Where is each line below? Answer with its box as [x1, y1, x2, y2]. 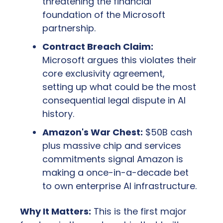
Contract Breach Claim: [42, 40, 153, 53]
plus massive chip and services [42, 139, 181, 152]
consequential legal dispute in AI [42, 94, 186, 107]
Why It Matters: [20, 205, 91, 218]
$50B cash [143, 126, 192, 139]
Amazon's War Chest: [42, 126, 143, 139]
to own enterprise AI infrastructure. [42, 180, 197, 193]
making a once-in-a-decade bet [42, 166, 189, 179]
